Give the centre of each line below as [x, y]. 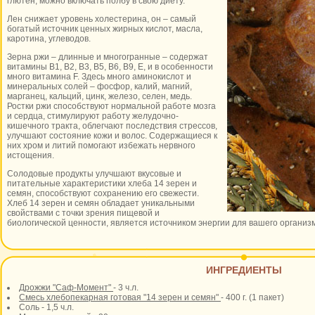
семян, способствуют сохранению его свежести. [103, 193]
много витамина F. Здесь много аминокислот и [99, 77]
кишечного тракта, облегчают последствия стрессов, [112, 126]
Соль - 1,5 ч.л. [46, 307]
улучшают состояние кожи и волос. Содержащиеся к [112, 136]
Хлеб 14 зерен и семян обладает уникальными [101, 203]
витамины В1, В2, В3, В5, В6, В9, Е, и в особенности [110, 67]
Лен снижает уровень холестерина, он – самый [102, 19]
